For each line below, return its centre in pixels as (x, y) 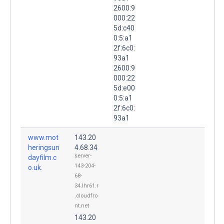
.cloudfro (86, 195)
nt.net (82, 205)
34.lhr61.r (86, 185)
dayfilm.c (42, 157)
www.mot (43, 137)
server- (83, 155)
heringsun (44, 147)
